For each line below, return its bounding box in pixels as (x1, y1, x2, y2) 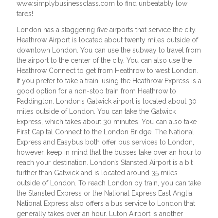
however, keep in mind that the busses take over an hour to (16, 148, 201, 156)
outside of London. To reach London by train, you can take (16, 179, 201, 187)
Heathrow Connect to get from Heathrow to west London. (16, 66, 198, 74)
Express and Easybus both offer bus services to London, (16, 138, 194, 146)
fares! (16, 9, 33, 18)
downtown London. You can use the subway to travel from (16, 46, 201, 54)
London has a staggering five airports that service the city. (16, 25, 197, 34)
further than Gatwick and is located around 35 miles (16, 168, 178, 177)
